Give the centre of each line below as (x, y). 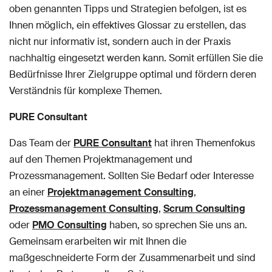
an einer (28, 192)
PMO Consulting (70, 225)
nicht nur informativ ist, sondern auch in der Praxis (120, 41)
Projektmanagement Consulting (121, 192)
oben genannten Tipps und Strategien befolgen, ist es (128, 8)
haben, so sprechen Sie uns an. (177, 225)
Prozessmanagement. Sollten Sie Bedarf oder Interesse (131, 175)
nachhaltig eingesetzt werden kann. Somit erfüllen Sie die (136, 58)
